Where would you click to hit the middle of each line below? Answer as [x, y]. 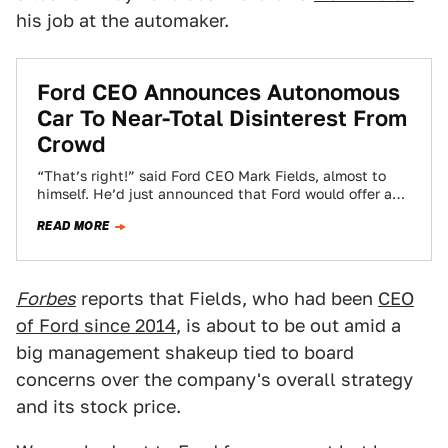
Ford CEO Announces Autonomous [218, 92]
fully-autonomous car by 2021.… [144, 212]
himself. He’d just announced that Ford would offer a [214, 194]
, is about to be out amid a [288, 325]
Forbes [46, 298]
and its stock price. [98, 406]
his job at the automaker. [122, 20]
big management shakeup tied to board [185, 352]
